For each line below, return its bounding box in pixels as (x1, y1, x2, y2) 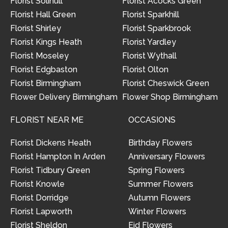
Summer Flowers (128, 179, 193, 189)
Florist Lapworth (10, 207, 72, 217)
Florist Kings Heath (10, 37, 82, 47)
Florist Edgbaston (10, 65, 77, 75)
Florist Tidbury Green (10, 165, 90, 176)
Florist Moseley (10, 51, 69, 61)
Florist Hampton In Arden (10, 152, 105, 162)
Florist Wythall (122, 51, 177, 61)
